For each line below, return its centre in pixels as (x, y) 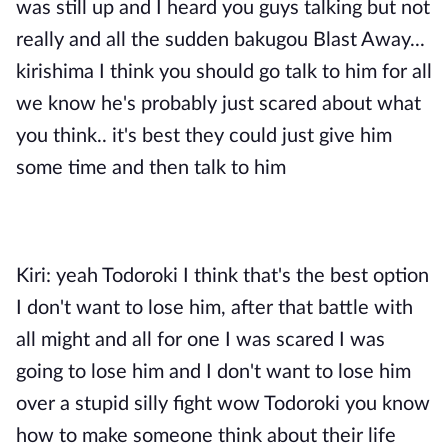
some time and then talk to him (151, 168)
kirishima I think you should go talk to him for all (224, 72)
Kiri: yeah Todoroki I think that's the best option (222, 276)
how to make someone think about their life (206, 436)
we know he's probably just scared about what (218, 104)
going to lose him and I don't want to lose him (213, 372)
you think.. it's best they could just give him (204, 136)
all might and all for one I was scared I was (200, 340)
